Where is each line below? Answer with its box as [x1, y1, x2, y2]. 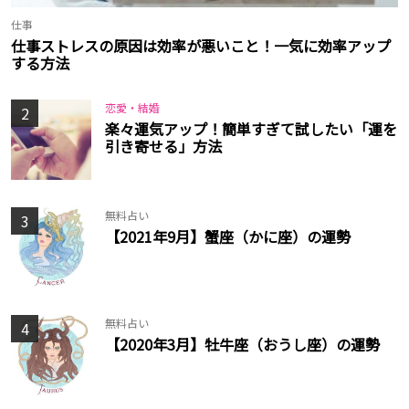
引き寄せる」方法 [105, 135, 222, 158]
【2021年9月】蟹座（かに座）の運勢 [105, 225, 351, 248]
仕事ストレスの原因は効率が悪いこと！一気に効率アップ [11, 35, 391, 58]
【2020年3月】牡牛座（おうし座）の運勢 [105, 333, 380, 356]
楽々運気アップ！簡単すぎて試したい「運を [105, 118, 397, 141]
